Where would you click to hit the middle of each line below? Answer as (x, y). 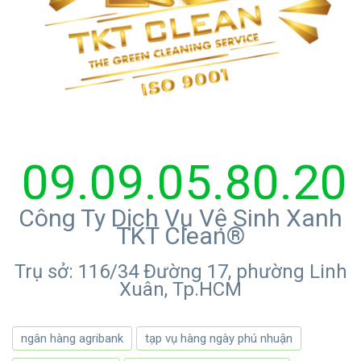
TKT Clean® (180, 235)
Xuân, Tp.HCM (180, 289)
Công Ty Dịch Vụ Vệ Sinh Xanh (180, 218)
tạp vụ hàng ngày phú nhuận (219, 338)
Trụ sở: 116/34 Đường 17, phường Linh (180, 271)
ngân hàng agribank (72, 338)
